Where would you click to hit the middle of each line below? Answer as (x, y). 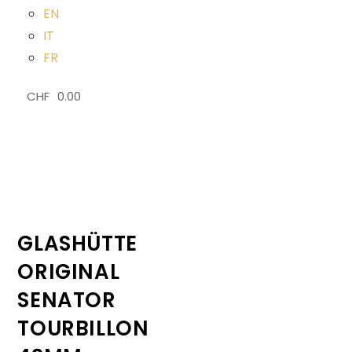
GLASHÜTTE (77, 244)
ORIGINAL (69, 272)
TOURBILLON (83, 328)
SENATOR (67, 300)
